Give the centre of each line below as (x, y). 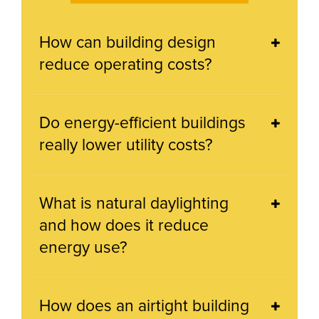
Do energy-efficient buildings (142, 124)
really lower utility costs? (126, 146)
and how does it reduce (124, 226)
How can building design (127, 43)
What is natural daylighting (134, 204)
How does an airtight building (144, 307)
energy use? (83, 248)
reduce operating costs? (126, 65)
